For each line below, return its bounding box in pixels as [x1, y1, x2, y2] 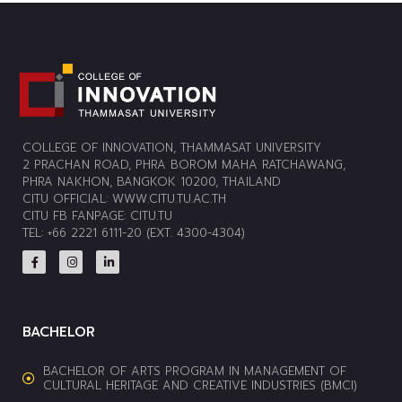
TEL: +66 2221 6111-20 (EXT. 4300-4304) [22, 224, 245, 242]
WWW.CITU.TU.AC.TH [112, 190, 226, 208]
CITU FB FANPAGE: [22, 207, 130, 225]
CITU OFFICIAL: [22, 190, 112, 208]
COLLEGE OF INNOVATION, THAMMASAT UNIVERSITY [22, 139, 321, 157]
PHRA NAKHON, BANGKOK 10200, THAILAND [22, 173, 281, 191]
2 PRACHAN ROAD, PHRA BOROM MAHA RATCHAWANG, [22, 156, 345, 174]
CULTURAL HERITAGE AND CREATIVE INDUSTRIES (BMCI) [42, 376, 357, 394]
